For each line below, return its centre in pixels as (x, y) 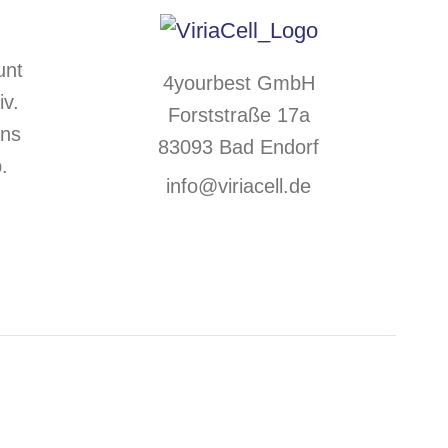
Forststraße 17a (238, 115)
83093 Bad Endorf (238, 147)
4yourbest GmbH (238, 83)
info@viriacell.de (238, 186)
